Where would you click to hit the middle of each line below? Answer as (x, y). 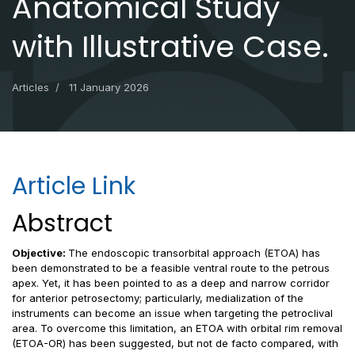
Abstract (62, 223)
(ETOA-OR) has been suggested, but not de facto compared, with (175, 343)
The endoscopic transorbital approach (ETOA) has (194, 253)
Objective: (40, 253)
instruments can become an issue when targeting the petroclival (172, 313)
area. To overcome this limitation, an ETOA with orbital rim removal (177, 328)
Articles (31, 87)
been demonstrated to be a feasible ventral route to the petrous (171, 268)
